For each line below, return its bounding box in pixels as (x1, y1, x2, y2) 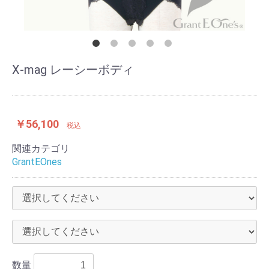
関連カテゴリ (12, 143, 70, 154)
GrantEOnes (12, 156, 62, 168)
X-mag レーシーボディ (12, 62, 134, 77)
